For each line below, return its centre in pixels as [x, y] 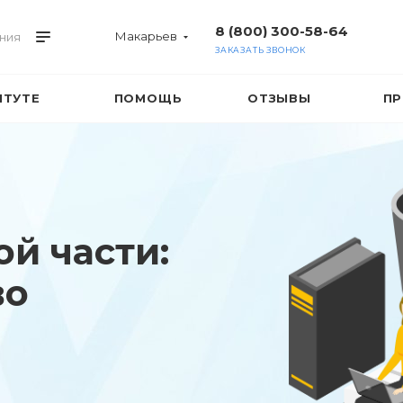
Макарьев [146, 36]
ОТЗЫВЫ [279, 98]
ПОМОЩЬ [148, 98]
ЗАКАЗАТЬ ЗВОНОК [260, 50]
